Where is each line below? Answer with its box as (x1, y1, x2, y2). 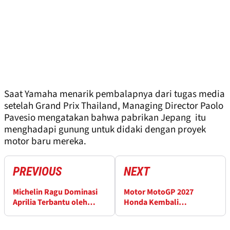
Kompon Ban (13, 207, 59, 219)
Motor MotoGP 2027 (124, 186, 194, 198)
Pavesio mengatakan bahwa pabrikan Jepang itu (4, 111, 206, 125)
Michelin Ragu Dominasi (13, 186, 98, 198)
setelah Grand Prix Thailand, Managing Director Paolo (4, 99, 223, 113)
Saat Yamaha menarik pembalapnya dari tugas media (4, 87, 225, 102)
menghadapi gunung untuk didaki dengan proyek (4, 123, 206, 137)
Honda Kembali (124, 197, 179, 208)
